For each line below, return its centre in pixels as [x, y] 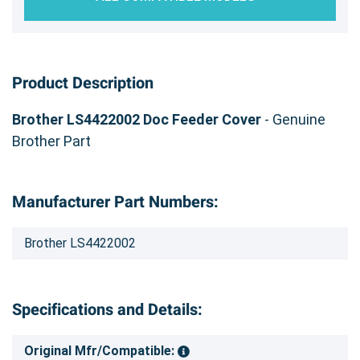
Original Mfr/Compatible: [101, 350]
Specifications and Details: [107, 309]
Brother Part [51, 141]
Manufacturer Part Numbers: [115, 202]
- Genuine [293, 119]
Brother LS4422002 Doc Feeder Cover [137, 119]
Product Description [83, 83]
